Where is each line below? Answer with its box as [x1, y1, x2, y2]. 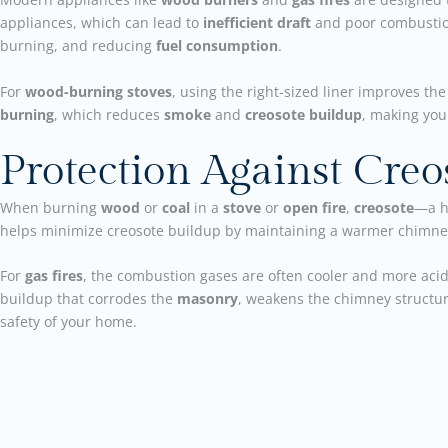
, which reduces [54, 104, 164, 124]
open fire [283, 197, 346, 217]
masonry [177, 289, 238, 309]
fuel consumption [156, 36, 278, 56]
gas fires [25, 266, 83, 286]
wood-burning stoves [25, 81, 172, 101]
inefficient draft [203, 13, 311, 33]
